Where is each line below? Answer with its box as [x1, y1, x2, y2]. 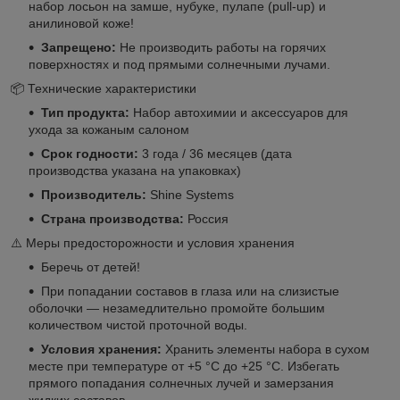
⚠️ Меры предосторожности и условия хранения [11, 235, 295, 250]
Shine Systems [146, 187, 234, 202]
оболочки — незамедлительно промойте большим [29, 300, 325, 315]
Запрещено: [41, 39, 116, 54]
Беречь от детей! [41, 259, 140, 274]
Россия [184, 211, 229, 226]
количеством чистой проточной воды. [29, 317, 247, 332]
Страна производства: [41, 211, 184, 226]
